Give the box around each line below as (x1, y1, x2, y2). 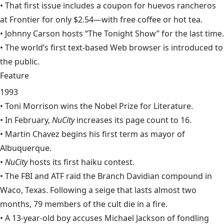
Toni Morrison (5, 100, 58, 111)
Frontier (9, 14, 40, 25)
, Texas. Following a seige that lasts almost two (21, 184, 196, 195)
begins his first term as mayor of (59, 128, 185, 139)
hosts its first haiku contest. (29, 156, 134, 167)
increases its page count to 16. (76, 114, 191, 125)
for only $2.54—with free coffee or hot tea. (40, 14, 202, 25)
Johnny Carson (5, 28, 60, 39)
